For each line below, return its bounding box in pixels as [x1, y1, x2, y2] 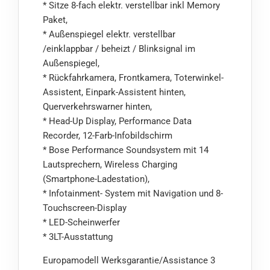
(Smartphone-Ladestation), [43, 174, 149, 185]
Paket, [43, 14, 67, 26]
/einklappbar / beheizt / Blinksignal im [43, 43, 195, 55]
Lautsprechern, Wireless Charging [43, 159, 177, 171]
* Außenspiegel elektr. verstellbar [43, 29, 175, 40]
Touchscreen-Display [43, 202, 127, 214]
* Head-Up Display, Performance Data [43, 116, 192, 127]
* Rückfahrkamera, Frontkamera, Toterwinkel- [43, 72, 224, 84]
